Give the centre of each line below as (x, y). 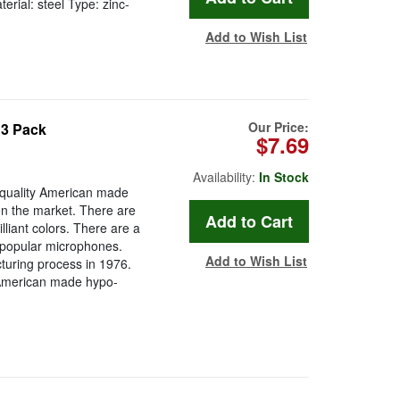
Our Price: (279, 127)
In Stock (284, 177)
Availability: (226, 177)
